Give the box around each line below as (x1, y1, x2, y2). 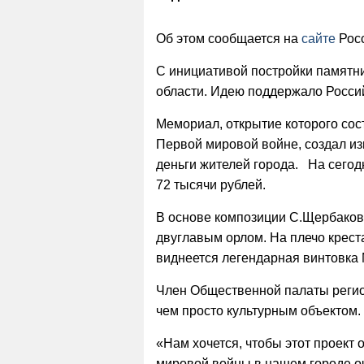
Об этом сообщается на (156, 31, 301, 45)
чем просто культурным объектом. (156, 303, 361, 318)
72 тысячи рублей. (156, 177, 266, 192)
